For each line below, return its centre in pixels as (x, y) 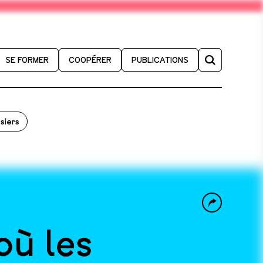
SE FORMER (27, 60)
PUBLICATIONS (160, 60)
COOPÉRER (90, 60)
